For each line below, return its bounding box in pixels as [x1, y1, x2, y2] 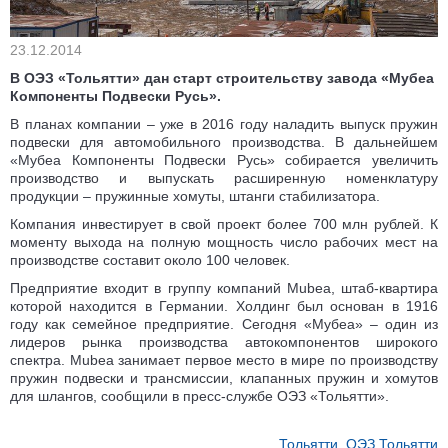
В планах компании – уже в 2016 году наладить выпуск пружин [10, 116, 438, 133]
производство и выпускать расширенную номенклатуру [10, 170, 438, 187]
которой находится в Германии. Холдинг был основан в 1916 [10, 298, 438, 315]
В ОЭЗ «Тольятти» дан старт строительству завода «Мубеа [10, 70, 434, 87]
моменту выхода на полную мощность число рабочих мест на [10, 234, 438, 251]
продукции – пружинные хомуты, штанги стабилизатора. [10, 188, 380, 205]
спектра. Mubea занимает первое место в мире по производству [10, 352, 438, 369]
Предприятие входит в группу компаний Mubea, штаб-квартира [10, 280, 438, 297]
